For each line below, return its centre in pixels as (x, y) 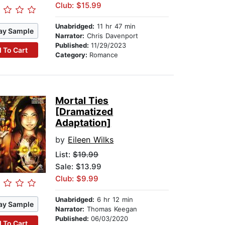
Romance (104, 55)
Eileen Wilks (91, 140)
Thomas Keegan (111, 209)
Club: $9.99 (77, 179)
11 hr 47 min (115, 26)
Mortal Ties (82, 101)
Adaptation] (83, 123)
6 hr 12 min (114, 200)
